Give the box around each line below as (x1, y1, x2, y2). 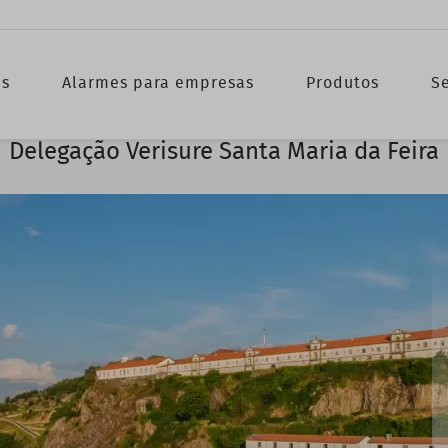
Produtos (305, 74, 379, 91)
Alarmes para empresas (61, 74, 254, 91)
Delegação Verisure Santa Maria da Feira (9, 140, 439, 164)
